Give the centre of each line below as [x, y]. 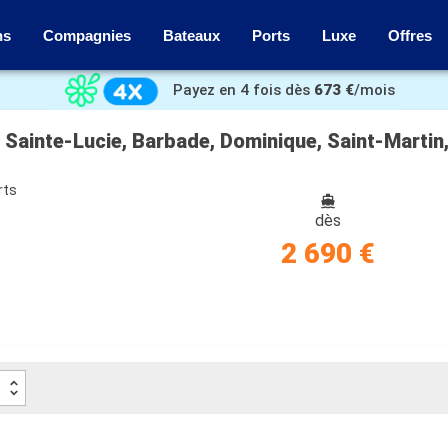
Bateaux [191, 35]
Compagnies [87, 35]
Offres [410, 35]
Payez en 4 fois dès [241, 90]
